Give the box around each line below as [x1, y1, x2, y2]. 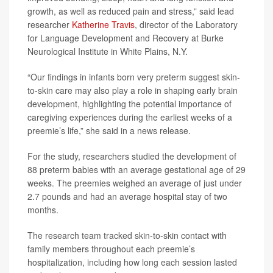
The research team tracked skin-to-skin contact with [27, 229, 227, 241]
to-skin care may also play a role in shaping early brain [27, 84, 238, 96]
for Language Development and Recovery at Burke [27, 32, 224, 44]
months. [27, 204, 58, 216]
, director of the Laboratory [135, 18, 238, 30]
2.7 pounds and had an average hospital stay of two [27, 190, 227, 202]
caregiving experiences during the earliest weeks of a [27, 111, 232, 123]
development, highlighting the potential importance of [27, 97, 232, 110]
